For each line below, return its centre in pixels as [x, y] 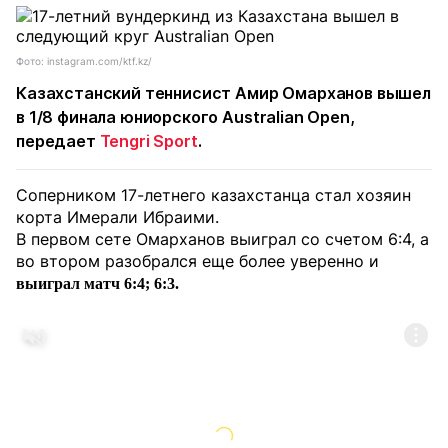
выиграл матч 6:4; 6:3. [97, 283]
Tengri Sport [148, 141]
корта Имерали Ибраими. [117, 217]
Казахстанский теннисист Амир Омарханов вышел [223, 93]
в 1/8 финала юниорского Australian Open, [185, 117]
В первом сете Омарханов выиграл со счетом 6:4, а [222, 239]
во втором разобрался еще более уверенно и [197, 261]
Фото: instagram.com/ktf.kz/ [84, 61]
